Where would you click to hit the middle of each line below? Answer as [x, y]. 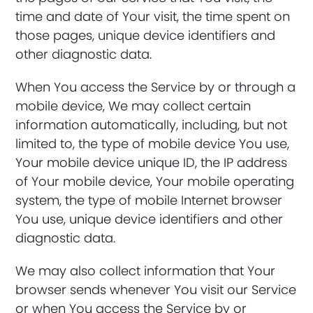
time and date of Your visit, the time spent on [153, 16]
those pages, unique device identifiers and [146, 35]
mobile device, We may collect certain [133, 106]
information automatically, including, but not [152, 125]
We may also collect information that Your [146, 271]
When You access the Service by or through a [156, 87]
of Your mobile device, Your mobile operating [155, 181]
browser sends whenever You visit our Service [156, 290]
